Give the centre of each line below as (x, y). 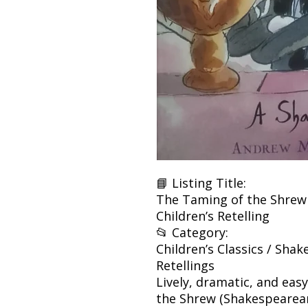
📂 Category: (192, 232)
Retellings (185, 265)
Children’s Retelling (213, 216)
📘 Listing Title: (201, 183)
